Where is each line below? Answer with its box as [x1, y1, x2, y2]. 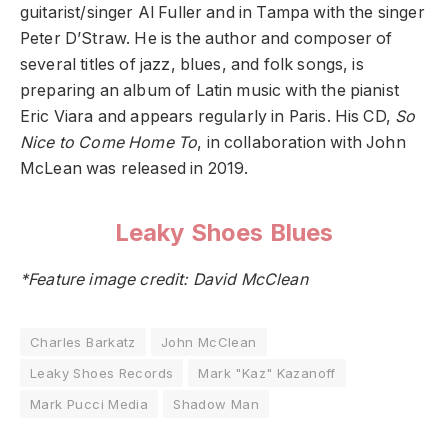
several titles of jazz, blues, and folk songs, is [20, 55, 364, 75]
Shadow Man [173, 396, 260, 413]
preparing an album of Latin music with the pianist [20, 81, 399, 101]
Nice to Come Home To [20, 133, 198, 153]
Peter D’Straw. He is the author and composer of [20, 29, 393, 49]
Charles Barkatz [30, 334, 136, 351]
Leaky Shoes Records [30, 365, 174, 382]
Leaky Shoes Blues [114, 217, 334, 247]
